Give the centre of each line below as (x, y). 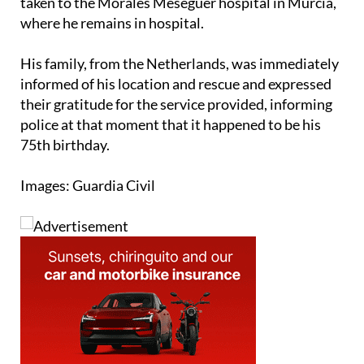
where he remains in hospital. (112, 22)
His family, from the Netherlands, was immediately (180, 63)
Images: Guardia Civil (88, 185)
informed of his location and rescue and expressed (176, 83)
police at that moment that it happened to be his (171, 124)
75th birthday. (65, 144)
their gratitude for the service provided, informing (176, 104)
